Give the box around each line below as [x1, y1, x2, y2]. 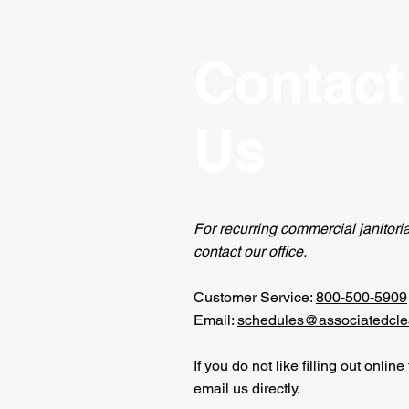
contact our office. [194, 243, 307, 260]
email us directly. [194, 380, 300, 397]
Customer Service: [194, 288, 316, 306]
